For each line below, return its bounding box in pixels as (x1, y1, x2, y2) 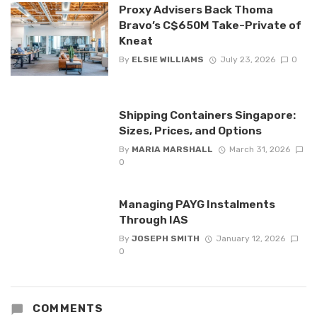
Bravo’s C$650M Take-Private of (118, 18, 301, 33)
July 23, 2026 (219, 54, 275, 65)
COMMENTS (29, 302, 104, 316)
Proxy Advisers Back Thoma (118, 3, 273, 17)
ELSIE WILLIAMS (131, 54, 204, 65)
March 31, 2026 (229, 144, 290, 154)
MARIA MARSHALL (131, 144, 213, 154)
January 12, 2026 (215, 234, 285, 244)
